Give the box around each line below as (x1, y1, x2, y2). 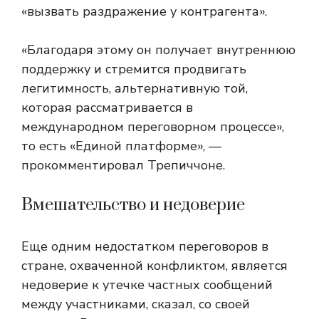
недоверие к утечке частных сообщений (21, 276, 273, 294)
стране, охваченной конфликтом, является (21, 257, 288, 275)
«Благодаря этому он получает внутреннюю (21, 41, 296, 59)
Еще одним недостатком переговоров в (21, 238, 268, 256)
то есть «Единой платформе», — (21, 137, 221, 155)
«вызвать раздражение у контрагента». (21, 3, 267, 21)
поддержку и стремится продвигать (21, 61, 246, 78)
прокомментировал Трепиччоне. (21, 157, 225, 174)
